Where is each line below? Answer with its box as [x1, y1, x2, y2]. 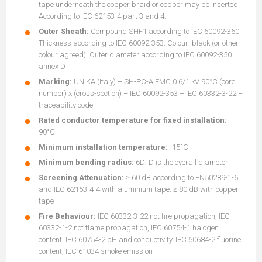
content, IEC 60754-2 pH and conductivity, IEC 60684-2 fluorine [39, 235, 241, 244]
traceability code [39, 101, 93, 109]
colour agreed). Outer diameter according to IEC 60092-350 [39, 50, 232, 59]
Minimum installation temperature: [39, 143, 168, 151]
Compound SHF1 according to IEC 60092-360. [89, 27, 241, 36]
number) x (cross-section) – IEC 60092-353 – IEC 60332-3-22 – [39, 89, 243, 98]
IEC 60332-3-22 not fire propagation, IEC [96, 212, 230, 220]
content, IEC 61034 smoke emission [39, 247, 153, 256]
